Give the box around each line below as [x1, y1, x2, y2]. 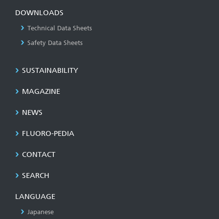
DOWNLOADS [15, 8, 64, 17]
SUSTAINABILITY [22, 66, 78, 75]
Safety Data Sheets [27, 39, 83, 46]
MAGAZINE [22, 87, 60, 96]
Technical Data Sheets [27, 24, 92, 32]
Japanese [27, 208, 54, 216]
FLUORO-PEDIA [22, 129, 74, 138]
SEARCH [22, 171, 49, 180]
